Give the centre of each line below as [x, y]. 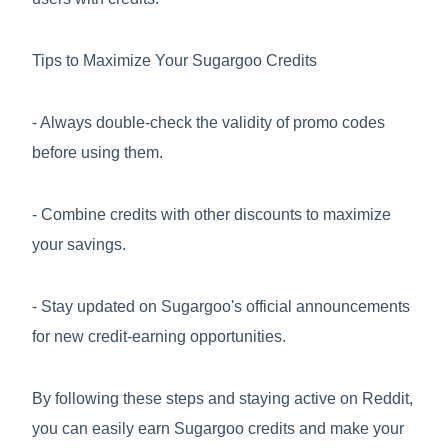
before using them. [97, 152]
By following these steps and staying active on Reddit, [222, 398]
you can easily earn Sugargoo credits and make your [218, 428]
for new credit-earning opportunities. [159, 336]
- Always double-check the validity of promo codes [208, 122]
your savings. [79, 244]
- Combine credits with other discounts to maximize [211, 214]
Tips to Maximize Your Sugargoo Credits [174, 60]
